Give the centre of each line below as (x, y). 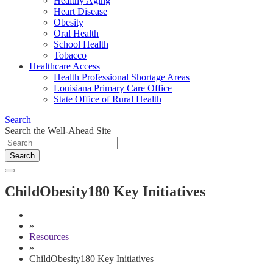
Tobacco (70, 55)
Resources (49, 236)
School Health (81, 44)
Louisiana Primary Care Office (113, 88)
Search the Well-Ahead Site (58, 131)
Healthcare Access (65, 66)
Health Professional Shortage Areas (122, 77)
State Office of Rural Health (108, 99)
